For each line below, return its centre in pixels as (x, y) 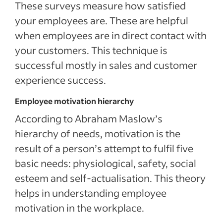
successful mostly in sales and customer (106, 65)
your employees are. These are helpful (102, 20)
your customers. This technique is (91, 50)
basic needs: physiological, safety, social (106, 163)
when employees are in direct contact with (111, 35)
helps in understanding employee (91, 193)
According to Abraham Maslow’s (89, 118)
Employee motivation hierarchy (74, 101)
